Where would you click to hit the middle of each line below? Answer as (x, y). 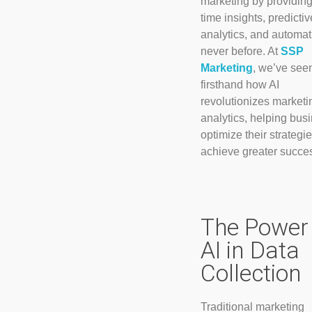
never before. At (240, 51)
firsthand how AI (240, 84)
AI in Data (250, 250)
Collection (251, 273)
